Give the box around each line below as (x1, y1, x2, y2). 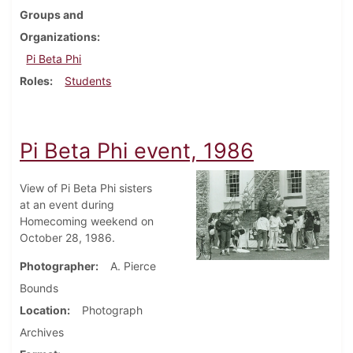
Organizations (20, 30, 97, 44)
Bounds (20, 281, 58, 295)
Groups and (20, 8, 84, 22)
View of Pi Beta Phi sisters (20, 181, 152, 195)
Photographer (20, 259, 95, 273)
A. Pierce (110, 259, 156, 273)
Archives (20, 325, 64, 340)
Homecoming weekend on (20, 214, 154, 229)
